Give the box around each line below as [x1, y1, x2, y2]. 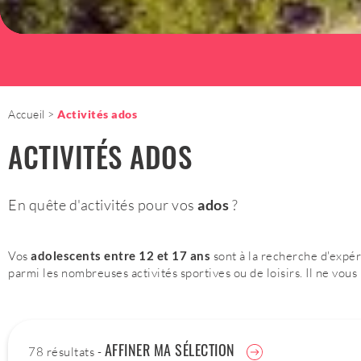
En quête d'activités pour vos [8, 196, 197, 214]
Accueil [8, 107, 45, 121]
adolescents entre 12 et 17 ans [31, 248, 214, 263]
